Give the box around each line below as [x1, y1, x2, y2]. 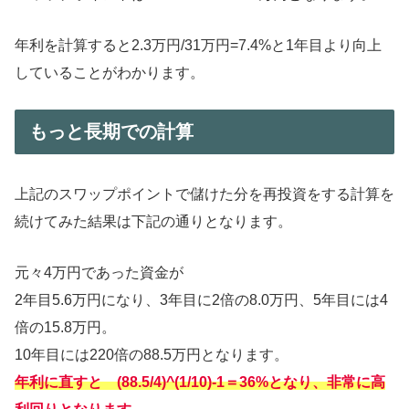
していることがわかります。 [15, 64, 204, 80]
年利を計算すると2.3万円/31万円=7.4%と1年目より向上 [15, 37, 382, 53]
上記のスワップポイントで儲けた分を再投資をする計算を [15, 186, 394, 202]
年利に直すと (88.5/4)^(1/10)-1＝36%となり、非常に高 [15, 373, 385, 390]
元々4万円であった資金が [15, 264, 184, 280]
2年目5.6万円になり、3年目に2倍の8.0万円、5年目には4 [15, 291, 388, 308]
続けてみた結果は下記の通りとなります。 [15, 214, 292, 229]
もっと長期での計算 [29, 121, 194, 142]
